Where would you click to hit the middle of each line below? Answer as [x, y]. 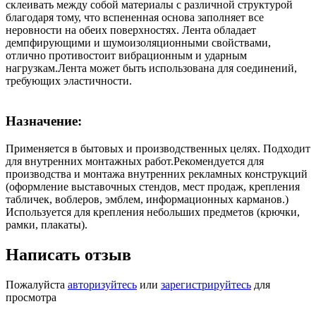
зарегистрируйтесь [206, 284]
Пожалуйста [37, 284]
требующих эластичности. [69, 81]
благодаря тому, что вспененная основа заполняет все [135, 18]
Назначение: [44, 121]
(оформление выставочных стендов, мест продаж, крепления [153, 186]
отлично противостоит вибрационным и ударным [126, 56]
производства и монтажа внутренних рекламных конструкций [157, 174]
